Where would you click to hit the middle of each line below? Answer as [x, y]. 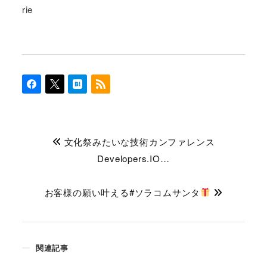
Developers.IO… [133, 158]
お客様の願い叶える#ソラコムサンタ [122, 192]
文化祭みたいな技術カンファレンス [138, 141]
